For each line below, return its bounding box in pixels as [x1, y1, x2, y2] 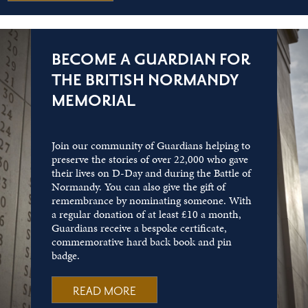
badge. [51, 247, 80, 263]
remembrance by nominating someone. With [51, 192, 252, 208]
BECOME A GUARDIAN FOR [51, 49, 250, 70]
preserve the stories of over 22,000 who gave [51, 151, 248, 167]
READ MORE [72, 283, 136, 299]
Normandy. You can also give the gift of [51, 178, 225, 195]
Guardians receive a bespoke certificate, [51, 219, 227, 236]
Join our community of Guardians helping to [51, 137, 250, 153]
